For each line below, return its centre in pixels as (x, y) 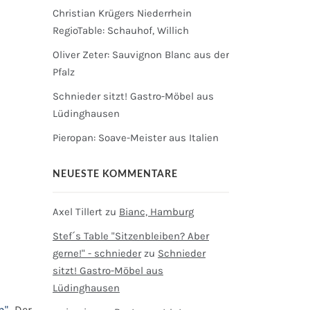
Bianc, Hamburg (156, 212)
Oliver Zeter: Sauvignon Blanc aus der (141, 55)
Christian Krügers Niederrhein (122, 13)
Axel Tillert (77, 212)
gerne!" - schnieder (97, 253)
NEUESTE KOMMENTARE (115, 174)
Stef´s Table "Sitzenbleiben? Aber (131, 236)
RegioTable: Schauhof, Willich (121, 30)
